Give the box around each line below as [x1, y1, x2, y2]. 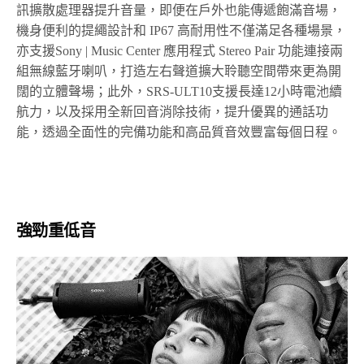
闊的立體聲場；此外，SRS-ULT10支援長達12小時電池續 [16, 84, 342, 98]
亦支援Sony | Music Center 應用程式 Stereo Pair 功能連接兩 [16, 43, 344, 58]
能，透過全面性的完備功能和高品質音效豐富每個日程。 [16, 124, 341, 139]
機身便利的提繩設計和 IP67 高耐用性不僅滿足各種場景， [16, 23, 347, 37]
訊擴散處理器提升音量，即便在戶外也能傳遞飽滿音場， [16, 2, 341, 17]
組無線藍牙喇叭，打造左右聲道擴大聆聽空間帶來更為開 [16, 63, 341, 78]
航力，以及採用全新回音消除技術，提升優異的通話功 [16, 104, 328, 119]
